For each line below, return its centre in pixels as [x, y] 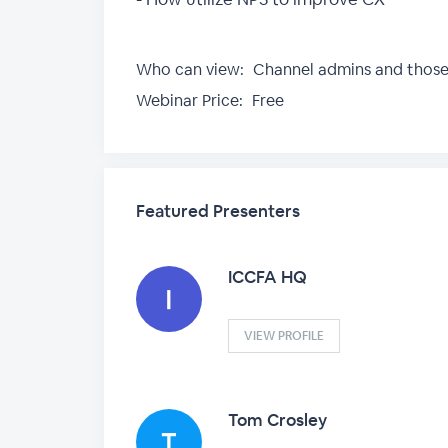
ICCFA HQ [267, 277]
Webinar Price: [189, 100]
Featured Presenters [218, 211]
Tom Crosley [277, 420]
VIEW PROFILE [284, 336]
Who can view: [190, 69]
